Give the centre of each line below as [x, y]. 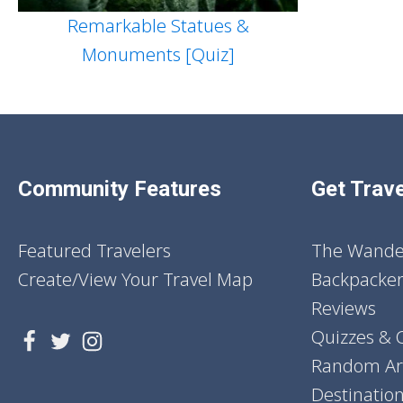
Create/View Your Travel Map [135, 279]
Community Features [120, 188]
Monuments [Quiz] [158, 54]
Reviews [344, 308]
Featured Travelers [94, 250]
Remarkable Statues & [158, 25]
